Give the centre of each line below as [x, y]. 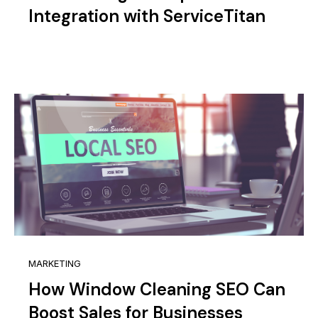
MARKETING [55, 263]
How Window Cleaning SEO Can [157, 289]
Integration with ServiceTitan [147, 16]
